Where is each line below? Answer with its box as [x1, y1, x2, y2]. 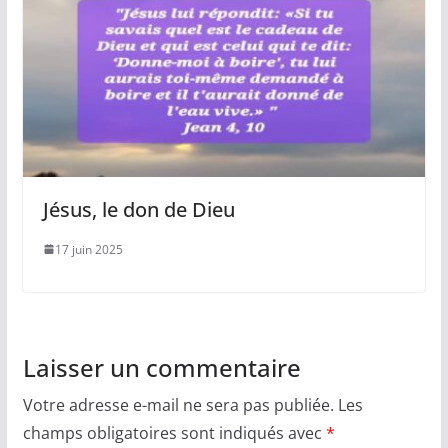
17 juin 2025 [54, 240, 123, 258]
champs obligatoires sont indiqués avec [22, 421, 326, 444]
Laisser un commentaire [22, 350, 301, 384]
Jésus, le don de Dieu [42, 195, 235, 223]
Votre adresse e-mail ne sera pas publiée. [22, 393, 334, 416]
